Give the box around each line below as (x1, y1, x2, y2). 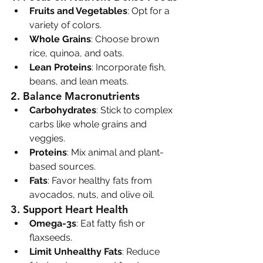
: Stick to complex (96, 104, 175, 116)
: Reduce (122, 245, 162, 257)
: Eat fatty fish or (76, 217, 147, 229)
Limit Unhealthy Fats (29, 245, 122, 257)
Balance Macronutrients (23, 89, 140, 103)
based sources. (29, 160, 96, 172)
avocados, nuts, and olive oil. (29, 188, 154, 200)
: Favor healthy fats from (48, 174, 154, 186)
